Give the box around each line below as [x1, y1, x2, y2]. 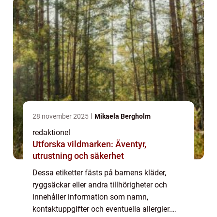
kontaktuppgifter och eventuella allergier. [32, 204, 171, 214]
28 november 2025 [32, 112, 90, 121]
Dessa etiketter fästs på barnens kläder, [32, 168, 166, 178]
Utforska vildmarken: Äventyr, [32, 139, 146, 150]
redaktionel [32, 128, 70, 138]
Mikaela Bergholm [94, 112, 151, 121]
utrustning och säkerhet [32, 151, 124, 161]
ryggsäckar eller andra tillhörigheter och [32, 180, 167, 190]
